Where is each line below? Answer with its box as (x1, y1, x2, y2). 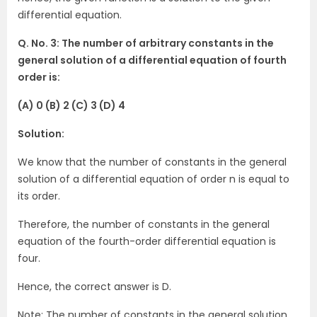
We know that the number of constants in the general (18, 155, 287, 169)
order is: (18, 70, 60, 84)
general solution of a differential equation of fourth (18, 53, 287, 67)
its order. (18, 189, 60, 203)
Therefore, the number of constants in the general (18, 217, 270, 231)
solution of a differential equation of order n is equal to (18, 172, 289, 186)
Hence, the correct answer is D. (18, 279, 171, 294)
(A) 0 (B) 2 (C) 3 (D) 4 (18, 98, 125, 113)
